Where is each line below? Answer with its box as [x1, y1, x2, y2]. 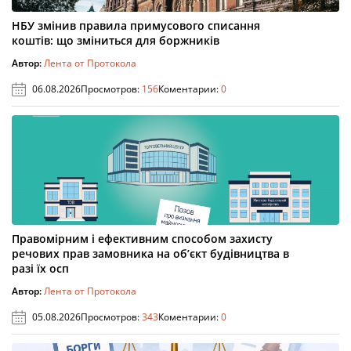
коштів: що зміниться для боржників [12, 32, 219, 48]
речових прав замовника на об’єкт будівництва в [12, 245, 289, 261]
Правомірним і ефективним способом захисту [12, 230, 273, 246]
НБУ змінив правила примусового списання [12, 17, 260, 33]
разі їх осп [12, 260, 69, 276]
